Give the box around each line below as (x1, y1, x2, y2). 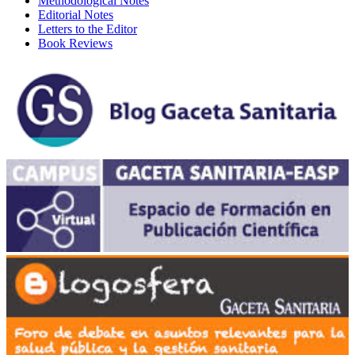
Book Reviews (38, 36, 113, 51)
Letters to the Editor (38, 22, 137, 36)
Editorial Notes (38, 8, 113, 22)
